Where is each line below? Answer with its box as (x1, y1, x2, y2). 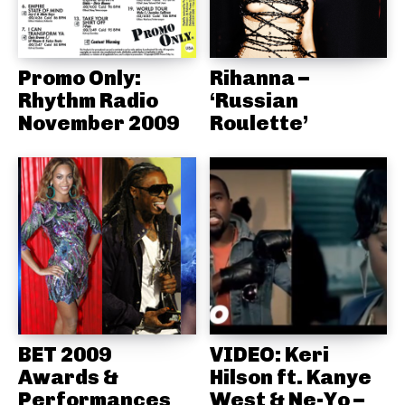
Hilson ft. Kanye (209, 364, 372, 391)
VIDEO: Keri (209, 342, 329, 368)
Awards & (18, 364, 118, 391)
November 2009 (18, 109, 179, 136)
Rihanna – (209, 64, 309, 90)
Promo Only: (18, 64, 141, 90)
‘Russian (209, 87, 298, 113)
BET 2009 (18, 342, 111, 368)
